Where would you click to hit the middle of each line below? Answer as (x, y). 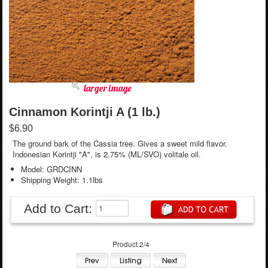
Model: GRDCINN (51, 169)
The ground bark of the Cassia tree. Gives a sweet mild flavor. (120, 144)
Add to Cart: (60, 208)
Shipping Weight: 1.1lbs (62, 179)
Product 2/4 (131, 244)
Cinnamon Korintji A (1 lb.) (84, 112)
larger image (107, 88)
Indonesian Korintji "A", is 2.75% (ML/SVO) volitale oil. (107, 154)
